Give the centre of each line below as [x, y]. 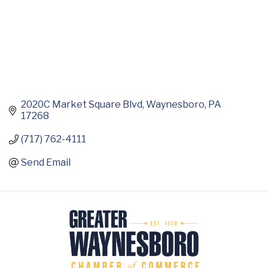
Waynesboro [175, 105]
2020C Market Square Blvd [82, 105]
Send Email [46, 163]
